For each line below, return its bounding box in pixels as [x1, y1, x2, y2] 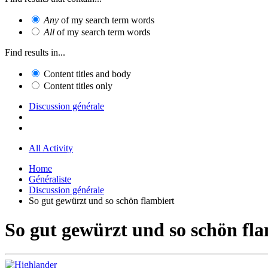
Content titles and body [44, 68, 131, 79]
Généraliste [29, 173, 71, 184]
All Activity [29, 142, 73, 153]
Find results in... [5, 47, 65, 57]
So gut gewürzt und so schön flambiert [29, 195, 174, 206]
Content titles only [44, 80, 112, 91]
